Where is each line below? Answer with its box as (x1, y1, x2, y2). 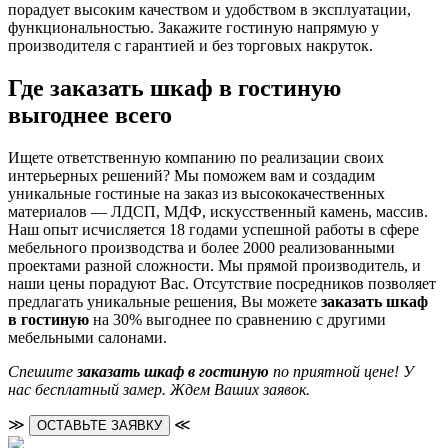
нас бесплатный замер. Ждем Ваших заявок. (8, 380, 310, 398)
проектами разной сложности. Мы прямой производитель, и (8, 256, 421, 274)
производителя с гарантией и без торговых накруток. (8, 36, 373, 54)
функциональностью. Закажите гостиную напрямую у (8, 18, 379, 36)
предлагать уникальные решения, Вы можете (8, 292, 321, 310)
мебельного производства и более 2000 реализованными (8, 238, 395, 256)
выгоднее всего (8, 101, 172, 128)
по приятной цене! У (269, 362, 414, 380)
